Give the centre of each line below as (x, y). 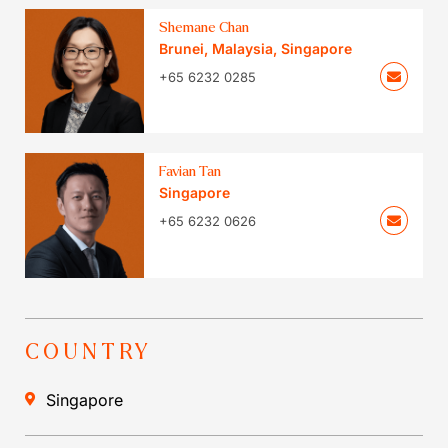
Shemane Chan (204, 28)
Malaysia (243, 49)
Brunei (182, 49)
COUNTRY (89, 351)
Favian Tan (190, 172)
